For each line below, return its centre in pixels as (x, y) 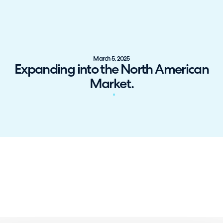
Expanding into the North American (111, 70)
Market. (111, 85)
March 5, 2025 (111, 59)
